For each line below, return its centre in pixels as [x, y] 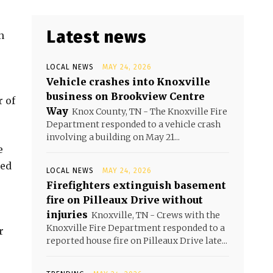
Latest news [97, 37]
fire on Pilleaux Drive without [125, 200]
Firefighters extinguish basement [136, 185]
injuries [67, 214]
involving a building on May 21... [113, 137]
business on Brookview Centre [126, 96]
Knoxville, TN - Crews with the [156, 215]
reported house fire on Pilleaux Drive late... [137, 241]
